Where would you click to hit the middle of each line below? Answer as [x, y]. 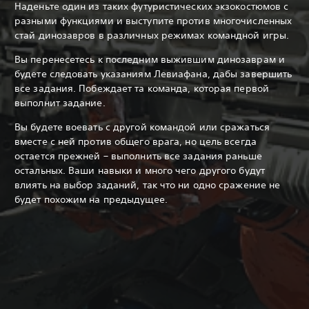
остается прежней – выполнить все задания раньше [138, 156]
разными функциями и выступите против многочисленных [153, 20]
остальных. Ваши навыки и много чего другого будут [140, 170]
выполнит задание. [60, 102]
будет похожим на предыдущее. [91, 199]
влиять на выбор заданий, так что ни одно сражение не [148, 185]
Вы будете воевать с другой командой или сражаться [142, 127]
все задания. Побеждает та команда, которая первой [142, 88]
